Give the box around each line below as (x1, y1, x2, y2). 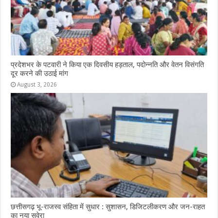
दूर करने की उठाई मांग (11, 69, 69, 78)
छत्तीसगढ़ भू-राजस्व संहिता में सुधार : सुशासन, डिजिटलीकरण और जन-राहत (11, 202, 205, 211)
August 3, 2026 (17, 81, 57, 88)
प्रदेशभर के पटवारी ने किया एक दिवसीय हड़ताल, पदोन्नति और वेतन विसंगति (11, 60, 204, 69)
